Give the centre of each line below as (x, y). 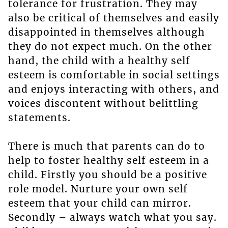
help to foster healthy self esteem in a (108, 161)
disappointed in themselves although (106, 32)
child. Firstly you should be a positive (107, 175)
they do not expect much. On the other (110, 47)
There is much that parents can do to (106, 146)
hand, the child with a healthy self (99, 61)
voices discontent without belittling (103, 104)
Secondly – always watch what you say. (112, 218)
